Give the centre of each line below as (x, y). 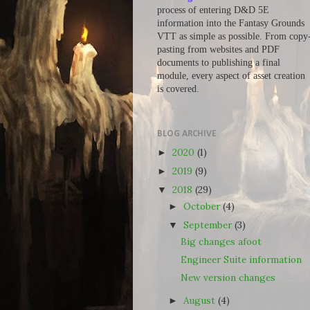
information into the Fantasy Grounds (231, 23)
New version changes (228, 278)
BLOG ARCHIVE (187, 134)
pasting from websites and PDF (218, 49)
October (203, 207)
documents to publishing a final (219, 63)
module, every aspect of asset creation (231, 76)
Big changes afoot (221, 241)
